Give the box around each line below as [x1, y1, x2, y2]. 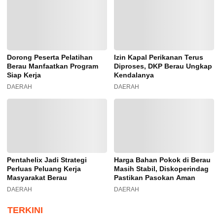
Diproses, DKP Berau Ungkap [114, 62, 212, 71]
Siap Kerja [7, 71, 41, 79]
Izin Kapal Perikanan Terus [114, 53, 203, 62]
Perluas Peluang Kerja [7, 165, 81, 173]
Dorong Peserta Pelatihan [7, 53, 93, 62]
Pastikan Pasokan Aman [114, 174, 195, 182]
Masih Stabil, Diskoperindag [114, 165, 209, 173]
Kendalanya [114, 71, 154, 79]
